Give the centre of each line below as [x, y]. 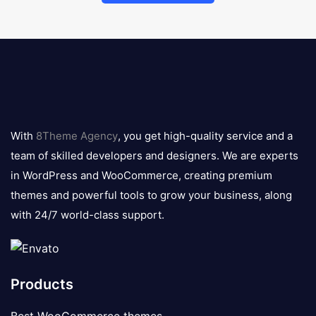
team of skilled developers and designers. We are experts [154, 156]
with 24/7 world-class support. [87, 215]
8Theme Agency [77, 136]
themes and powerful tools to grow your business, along [151, 195]
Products [42, 285]
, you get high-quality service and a [205, 136]
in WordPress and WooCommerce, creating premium [141, 176]
